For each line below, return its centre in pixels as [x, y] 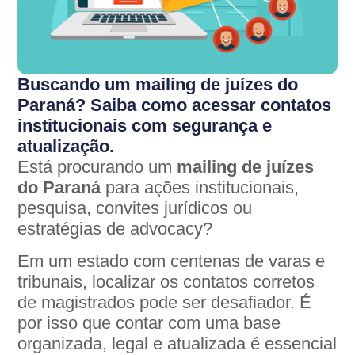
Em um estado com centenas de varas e [172, 261]
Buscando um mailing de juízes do [158, 85]
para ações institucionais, [200, 188]
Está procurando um [97, 167]
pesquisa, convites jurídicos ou [135, 208]
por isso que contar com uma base [149, 323]
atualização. [66, 147]
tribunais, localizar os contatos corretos [166, 281]
